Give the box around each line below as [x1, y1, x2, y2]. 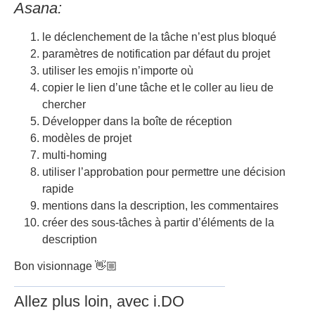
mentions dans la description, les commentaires [42, 200, 278, 212]
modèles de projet [42, 132, 131, 144]
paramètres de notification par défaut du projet [42, 48, 270, 60]
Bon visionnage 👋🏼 [14, 260, 117, 273]
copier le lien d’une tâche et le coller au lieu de [42, 82, 274, 94]
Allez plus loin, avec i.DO [14, 292, 184, 311]
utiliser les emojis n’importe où [42, 65, 193, 77]
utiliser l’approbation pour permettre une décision [42, 166, 285, 178]
